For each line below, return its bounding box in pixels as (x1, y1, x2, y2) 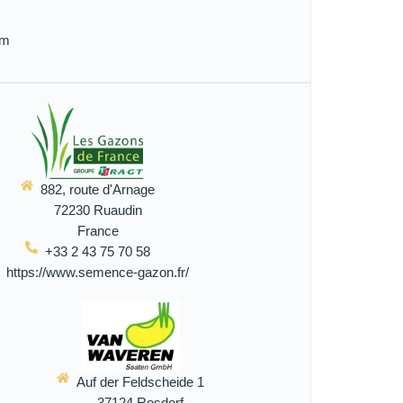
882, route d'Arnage (40, 181, 156, 197)
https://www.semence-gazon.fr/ (6, 264, 190, 280)
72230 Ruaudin (53, 201, 142, 218)
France (76, 222, 119, 238)
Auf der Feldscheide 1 (76, 373, 205, 390)
